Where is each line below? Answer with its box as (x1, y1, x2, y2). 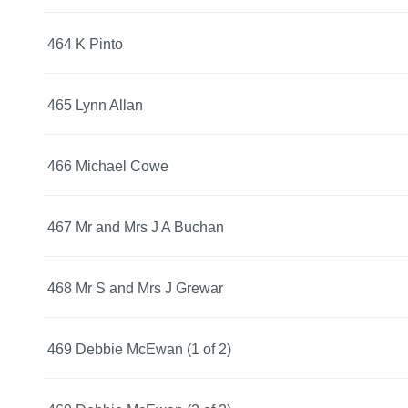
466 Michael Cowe (47, 158, 168, 174)
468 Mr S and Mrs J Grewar (47, 280, 223, 296)
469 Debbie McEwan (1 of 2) (47, 341, 231, 357)
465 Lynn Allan (47, 97, 143, 113)
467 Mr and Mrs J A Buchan (47, 219, 224, 235)
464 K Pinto (47, 36, 123, 52)
